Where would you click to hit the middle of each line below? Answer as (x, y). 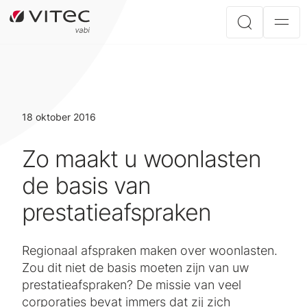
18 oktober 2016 (59, 117)
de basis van (86, 185)
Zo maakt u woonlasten (142, 159)
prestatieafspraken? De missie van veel (132, 285)
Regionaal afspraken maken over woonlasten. (150, 250)
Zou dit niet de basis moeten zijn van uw (135, 268)
